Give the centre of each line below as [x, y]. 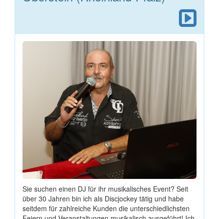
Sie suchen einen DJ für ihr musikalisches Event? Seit [105, 189]
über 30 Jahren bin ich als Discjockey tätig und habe [103, 199]
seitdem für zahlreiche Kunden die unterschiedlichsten [106, 208]
